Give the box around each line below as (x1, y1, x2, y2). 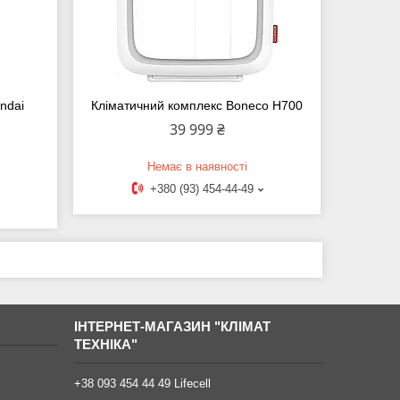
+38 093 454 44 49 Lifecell (73, 377, 211, 391)
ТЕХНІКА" (73, 337, 137, 353)
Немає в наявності (146, 160, 247, 174)
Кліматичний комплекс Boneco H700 (91, 98, 304, 113)
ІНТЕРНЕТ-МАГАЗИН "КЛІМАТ (73, 319, 271, 335)
